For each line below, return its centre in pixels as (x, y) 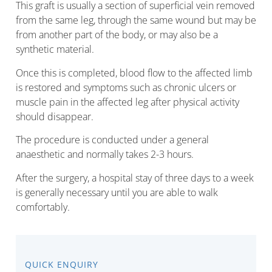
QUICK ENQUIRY (62, 265)
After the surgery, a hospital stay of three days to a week (135, 178)
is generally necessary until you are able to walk (117, 192)
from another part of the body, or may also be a (117, 35)
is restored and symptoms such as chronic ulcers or (126, 87)
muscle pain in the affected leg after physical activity (127, 102)
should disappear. (55, 116)
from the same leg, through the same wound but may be (136, 20)
